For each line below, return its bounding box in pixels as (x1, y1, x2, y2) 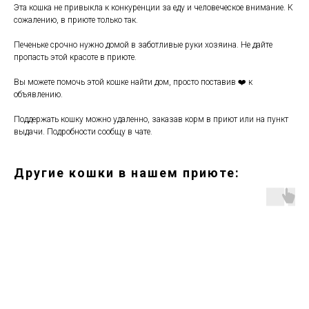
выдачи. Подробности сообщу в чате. (14, 127, 152, 137)
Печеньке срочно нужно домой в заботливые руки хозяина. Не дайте (14, 40, 272, 50)
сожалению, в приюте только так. (14, 15, 138, 25)
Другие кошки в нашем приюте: (14, 166, 240, 180)
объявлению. (14, 90, 65, 99)
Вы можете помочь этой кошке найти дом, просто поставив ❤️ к (14, 77, 252, 87)
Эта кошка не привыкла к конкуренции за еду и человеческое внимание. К (14, 3, 293, 12)
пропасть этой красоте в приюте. (14, 52, 139, 62)
